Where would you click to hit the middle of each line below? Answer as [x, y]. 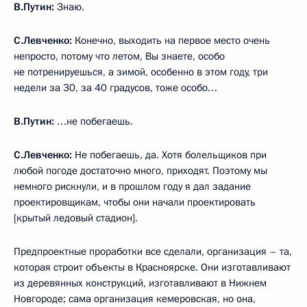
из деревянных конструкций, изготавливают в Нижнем [140, 283]
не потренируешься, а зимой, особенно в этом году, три [141, 72]
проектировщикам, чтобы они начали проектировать [135, 202]
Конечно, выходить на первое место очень [172, 40]
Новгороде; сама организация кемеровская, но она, [135, 298]
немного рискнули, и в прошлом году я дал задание [132, 186]
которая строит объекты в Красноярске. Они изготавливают [152, 267]
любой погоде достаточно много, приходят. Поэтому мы [140, 170]
